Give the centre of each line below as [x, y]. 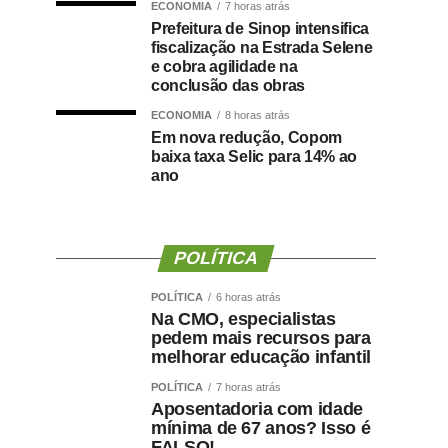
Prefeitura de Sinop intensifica [260, 28]
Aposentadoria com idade [257, 409]
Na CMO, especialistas [243, 319]
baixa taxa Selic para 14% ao [254, 156]
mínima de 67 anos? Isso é [261, 428]
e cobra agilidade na [224, 66]
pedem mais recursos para [261, 338]
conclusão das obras [228, 85]
